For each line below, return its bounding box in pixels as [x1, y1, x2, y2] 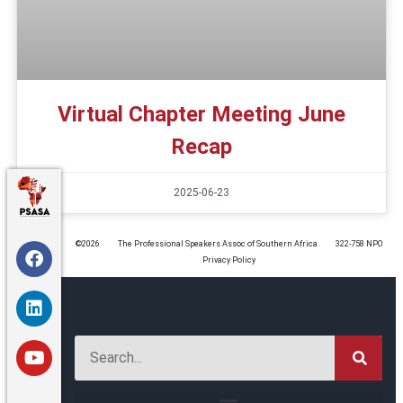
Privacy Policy [201, 255, 255, 265]
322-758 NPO [335, 239, 382, 249]
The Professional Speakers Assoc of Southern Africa [117, 239, 318, 249]
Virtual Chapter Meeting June [58, 102, 345, 128]
